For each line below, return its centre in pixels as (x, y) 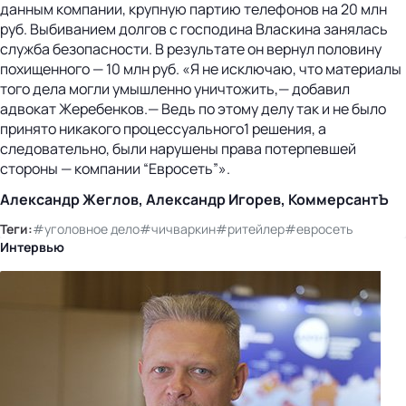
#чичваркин (178, 228)
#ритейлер (250, 228)
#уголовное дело (86, 228)
